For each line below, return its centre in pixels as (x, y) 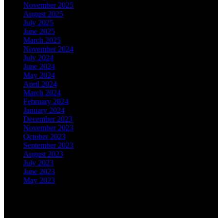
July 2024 (38, 58)
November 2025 (48, 5)
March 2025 (42, 40)
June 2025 (39, 32)
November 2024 (48, 49)
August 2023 (43, 154)
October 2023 (45, 137)
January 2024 (44, 110)
